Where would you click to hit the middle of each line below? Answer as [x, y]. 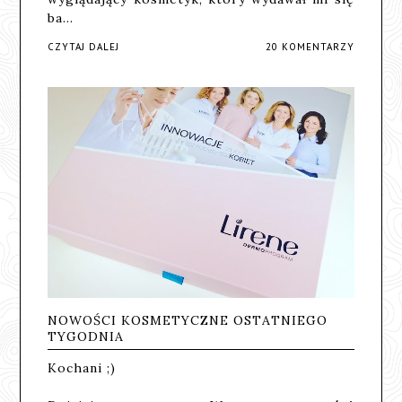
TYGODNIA [86, 336]
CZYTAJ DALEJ [84, 47]
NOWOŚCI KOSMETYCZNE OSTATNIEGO [188, 320]
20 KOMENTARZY [310, 47]
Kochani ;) [82, 367]
